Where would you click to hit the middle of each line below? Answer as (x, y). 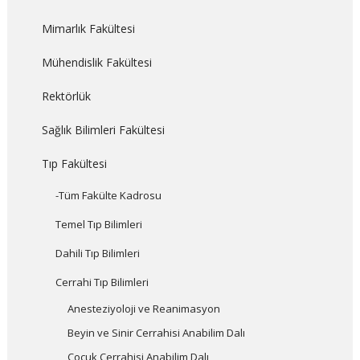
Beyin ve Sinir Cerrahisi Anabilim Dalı (156, 333)
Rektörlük (66, 96)
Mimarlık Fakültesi (88, 29)
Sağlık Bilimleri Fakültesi (103, 130)
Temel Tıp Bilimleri (98, 224)
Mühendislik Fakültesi (96, 62)
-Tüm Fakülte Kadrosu (108, 195)
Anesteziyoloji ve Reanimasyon (143, 309)
